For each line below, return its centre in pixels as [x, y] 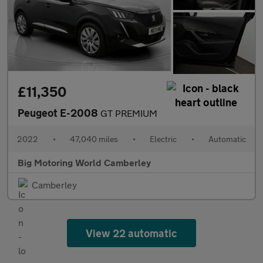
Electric [163, 139]
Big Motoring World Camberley [84, 162]
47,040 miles [94, 139]
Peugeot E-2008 [59, 112]
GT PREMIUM [129, 113]
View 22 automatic [131, 233]
